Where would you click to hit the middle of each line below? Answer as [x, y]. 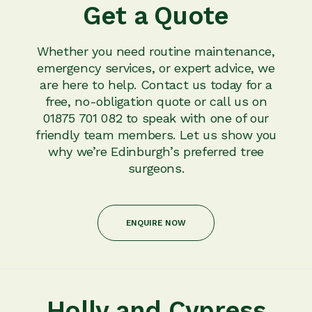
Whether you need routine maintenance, [156, 51]
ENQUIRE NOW [156, 223]
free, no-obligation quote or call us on [156, 101]
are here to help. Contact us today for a [156, 84]
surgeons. [156, 168]
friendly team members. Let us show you [156, 134]
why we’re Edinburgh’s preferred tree [156, 151]
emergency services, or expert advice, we [156, 68]
